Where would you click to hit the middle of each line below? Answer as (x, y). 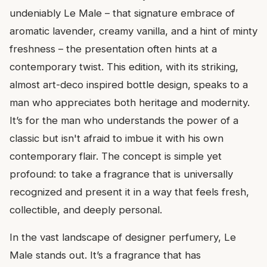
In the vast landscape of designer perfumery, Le (123, 237)
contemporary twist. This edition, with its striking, (124, 67)
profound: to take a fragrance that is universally (121, 174)
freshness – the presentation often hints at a (113, 49)
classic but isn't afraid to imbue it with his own (117, 139)
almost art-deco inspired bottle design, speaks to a (129, 85)
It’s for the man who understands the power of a (124, 121)
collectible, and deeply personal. (86, 210)
